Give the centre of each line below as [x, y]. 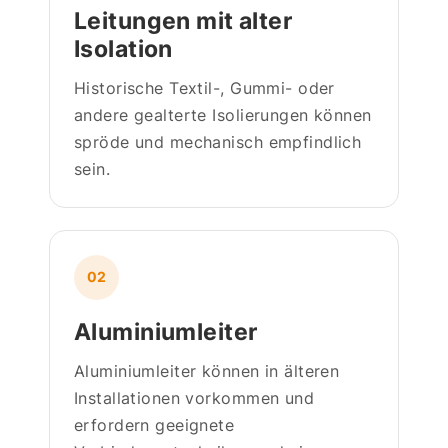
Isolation [123, 48]
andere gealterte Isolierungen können [223, 114]
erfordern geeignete [154, 424]
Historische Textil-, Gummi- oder [204, 87]
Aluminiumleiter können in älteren [207, 370]
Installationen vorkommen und [194, 397]
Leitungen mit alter [183, 20]
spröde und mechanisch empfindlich [218, 141]
